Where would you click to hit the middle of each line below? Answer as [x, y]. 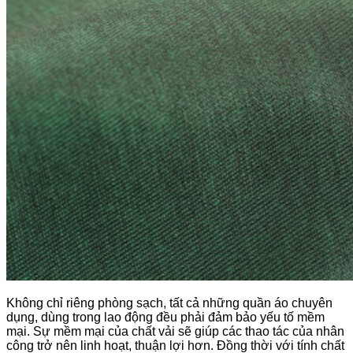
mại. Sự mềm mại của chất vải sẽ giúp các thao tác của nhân [175, 331]
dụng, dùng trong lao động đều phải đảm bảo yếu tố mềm [165, 317]
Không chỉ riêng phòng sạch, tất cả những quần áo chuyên [169, 303]
